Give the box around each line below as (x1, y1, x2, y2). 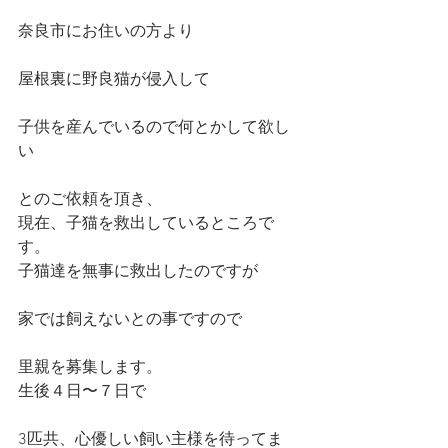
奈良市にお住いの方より (18, 21, 194, 42)
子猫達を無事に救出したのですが (18, 261, 258, 282)
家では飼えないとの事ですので (18, 309, 242, 330)
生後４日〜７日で (18, 381, 146, 402)
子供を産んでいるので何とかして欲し (18, 117, 290, 138)
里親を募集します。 (18, 357, 162, 378)
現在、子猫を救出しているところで (18, 213, 274, 234)
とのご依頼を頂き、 (18, 189, 162, 210)
